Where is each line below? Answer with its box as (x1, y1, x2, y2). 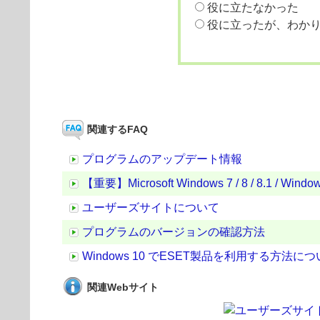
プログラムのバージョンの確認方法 (82, 226, 265, 238)
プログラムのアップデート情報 (82, 153, 242, 165)
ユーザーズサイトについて (82, 201, 219, 214)
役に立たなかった (206, 1, 299, 14)
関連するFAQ (87, 124, 148, 135)
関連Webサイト (87, 281, 159, 293)
